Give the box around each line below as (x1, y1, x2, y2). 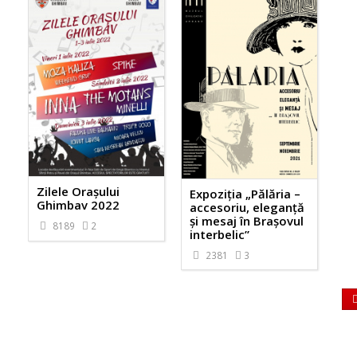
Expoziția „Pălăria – (189, 185, 300, 202)
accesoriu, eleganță (189, 198, 304, 215)
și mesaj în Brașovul (189, 212, 304, 229)
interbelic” (189, 226, 249, 242)
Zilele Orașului (37, 183, 120, 200)
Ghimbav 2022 (37, 197, 120, 214)
